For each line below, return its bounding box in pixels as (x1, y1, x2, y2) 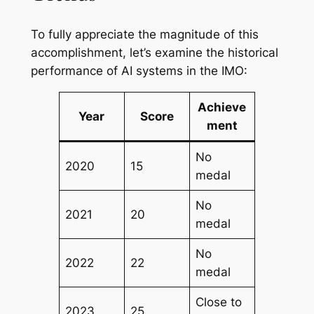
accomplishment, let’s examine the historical (30, 45, 278, 60)
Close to (196, 294, 243, 309)
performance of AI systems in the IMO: (30, 63, 247, 78)
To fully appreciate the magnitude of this (30, 27, 259, 41)
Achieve (198, 100, 247, 114)
